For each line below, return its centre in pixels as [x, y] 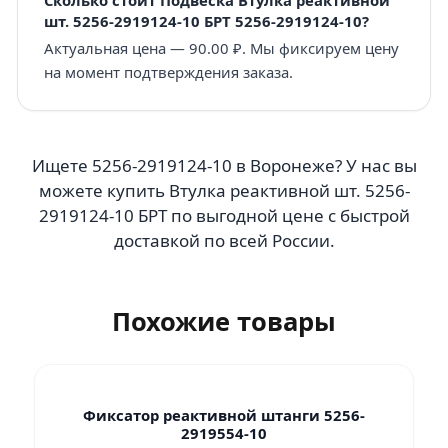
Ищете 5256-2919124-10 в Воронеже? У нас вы [224, 165]
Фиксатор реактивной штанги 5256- [224, 414]
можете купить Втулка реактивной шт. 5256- [224, 190]
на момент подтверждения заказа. [168, 72]
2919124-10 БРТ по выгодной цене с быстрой [224, 215]
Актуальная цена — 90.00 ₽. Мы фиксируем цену [221, 48]
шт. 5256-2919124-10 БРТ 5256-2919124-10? [206, 20]
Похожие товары [224, 321]
